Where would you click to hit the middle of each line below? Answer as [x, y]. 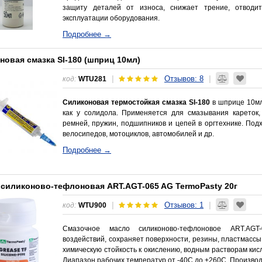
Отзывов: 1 [184, 205]
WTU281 [92, 78]
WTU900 [92, 205]
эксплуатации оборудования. [111, 18]
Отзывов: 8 [184, 78]
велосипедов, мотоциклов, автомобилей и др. [138, 134]
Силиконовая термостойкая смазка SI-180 [136, 102]
